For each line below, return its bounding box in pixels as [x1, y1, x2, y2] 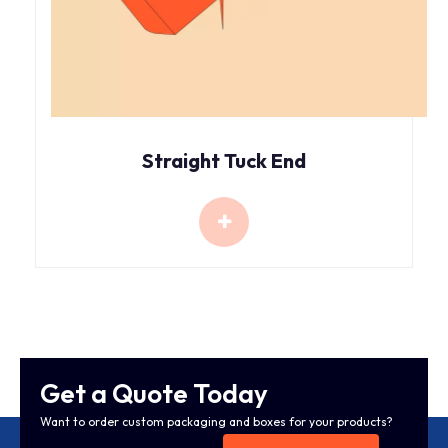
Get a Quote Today [40, 376, 268, 410]
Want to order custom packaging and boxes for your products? [40, 413, 393, 429]
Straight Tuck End [142, 147, 306, 173]
